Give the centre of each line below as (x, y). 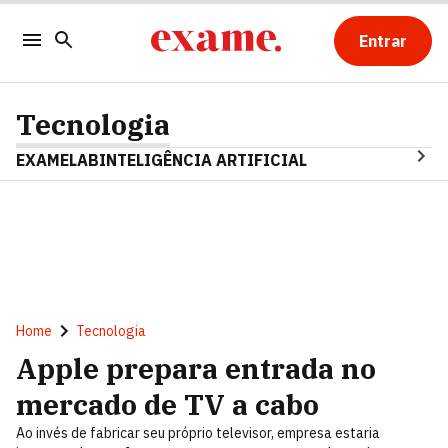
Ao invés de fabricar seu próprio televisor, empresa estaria (198, 433)
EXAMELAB (57, 160)
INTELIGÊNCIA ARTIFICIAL (203, 160)
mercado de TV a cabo (167, 404)
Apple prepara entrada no (196, 368)
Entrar (382, 41)
